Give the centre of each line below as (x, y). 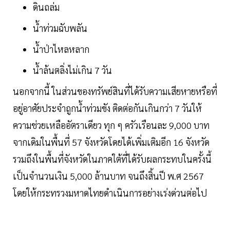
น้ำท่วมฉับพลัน (60, 28)
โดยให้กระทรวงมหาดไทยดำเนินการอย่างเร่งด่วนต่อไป (110, 193)
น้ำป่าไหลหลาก (61, 49)
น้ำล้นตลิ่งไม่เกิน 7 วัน (72, 70)
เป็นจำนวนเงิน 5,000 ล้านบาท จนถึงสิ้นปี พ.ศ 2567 (108, 176)
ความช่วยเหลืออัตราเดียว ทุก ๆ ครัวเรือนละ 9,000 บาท (111, 125)
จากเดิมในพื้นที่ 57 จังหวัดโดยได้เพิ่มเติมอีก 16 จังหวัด (112, 142)
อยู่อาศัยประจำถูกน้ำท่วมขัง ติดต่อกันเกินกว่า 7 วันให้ (107, 108)
